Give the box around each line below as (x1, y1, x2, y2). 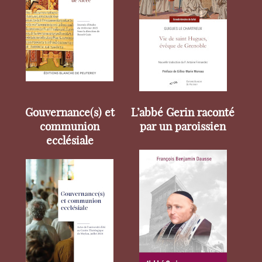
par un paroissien (140, 121, 226, 133)
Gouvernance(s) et (25, 107, 115, 119)
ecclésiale (46, 135, 94, 147)
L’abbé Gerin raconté (131, 107, 235, 119)
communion (40, 121, 100, 133)
